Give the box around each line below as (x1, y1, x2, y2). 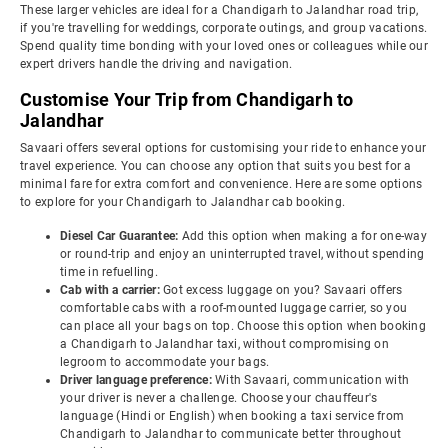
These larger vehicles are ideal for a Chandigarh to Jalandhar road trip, (20, 3, 418, 17)
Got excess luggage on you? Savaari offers (163, 283, 403, 297)
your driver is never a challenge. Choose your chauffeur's (60, 391, 378, 405)
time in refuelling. (60, 265, 158, 279)
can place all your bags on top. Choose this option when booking (60, 319, 426, 333)
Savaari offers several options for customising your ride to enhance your (20, 141, 426, 155)
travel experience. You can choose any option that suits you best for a (20, 159, 412, 173)
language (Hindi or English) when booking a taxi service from (60, 409, 404, 423)
